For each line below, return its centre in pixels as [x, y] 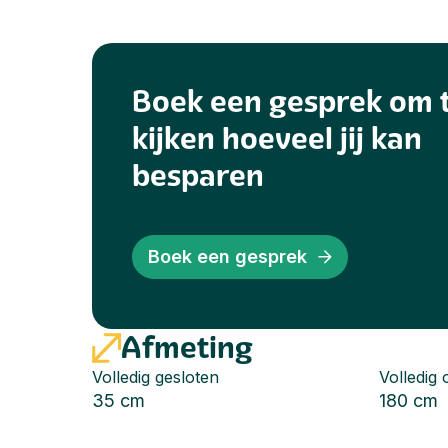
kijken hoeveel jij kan [277, 138]
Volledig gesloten [155, 377]
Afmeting [186, 347]
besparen [198, 175]
